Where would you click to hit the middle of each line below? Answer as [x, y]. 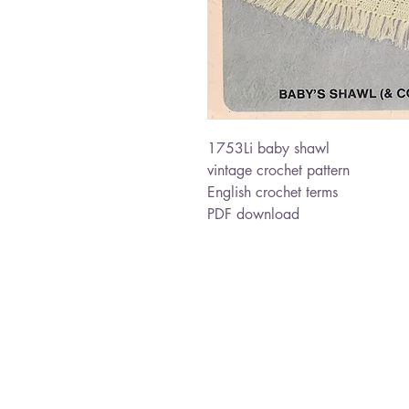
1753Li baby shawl [268, 148]
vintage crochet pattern [278, 170]
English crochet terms [273, 192]
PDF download [253, 214]
